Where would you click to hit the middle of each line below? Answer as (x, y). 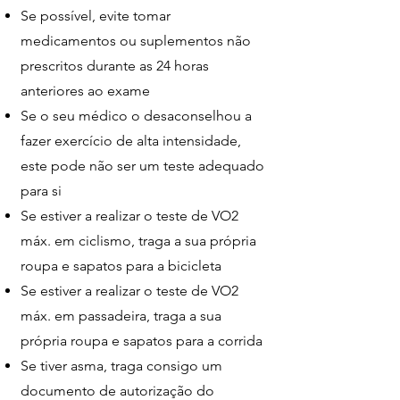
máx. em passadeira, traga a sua (121, 316)
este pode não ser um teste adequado (142, 166)
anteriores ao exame (85, 91)
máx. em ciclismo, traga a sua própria (138, 241)
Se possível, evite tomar (96, 16)
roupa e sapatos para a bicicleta (121, 266)
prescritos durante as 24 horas (115, 66)
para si (41, 191)
